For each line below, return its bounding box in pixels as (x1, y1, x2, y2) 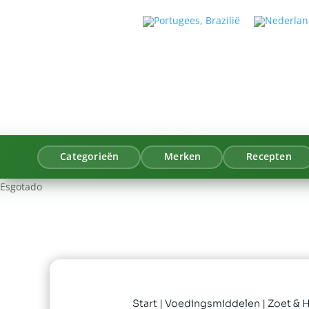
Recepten (246, 150, 292, 163)
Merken (164, 150, 201, 163)
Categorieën (60, 150, 119, 163)
